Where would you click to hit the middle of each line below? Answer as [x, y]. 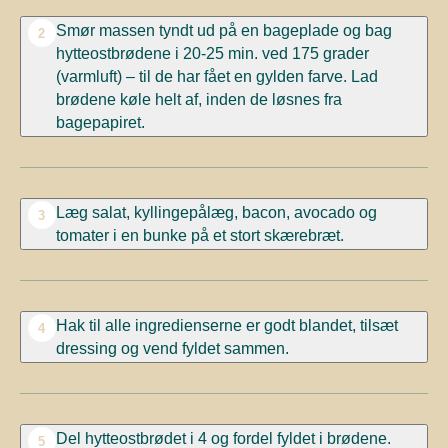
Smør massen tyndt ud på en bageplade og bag [223, 30]
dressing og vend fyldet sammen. [172, 348]
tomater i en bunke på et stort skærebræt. [199, 235]
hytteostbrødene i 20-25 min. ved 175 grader [212, 53]
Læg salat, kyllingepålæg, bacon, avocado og [216, 212]
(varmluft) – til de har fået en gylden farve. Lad [216, 76]
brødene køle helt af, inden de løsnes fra [198, 99]
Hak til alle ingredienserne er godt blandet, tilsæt [226, 325]
